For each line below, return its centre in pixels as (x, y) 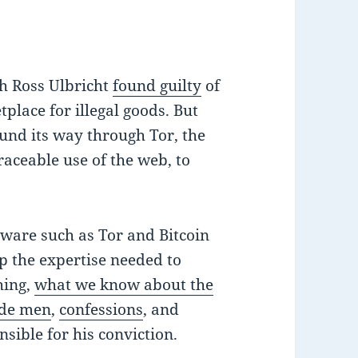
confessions (101, 310)
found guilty (157, 86)
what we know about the (124, 285)
